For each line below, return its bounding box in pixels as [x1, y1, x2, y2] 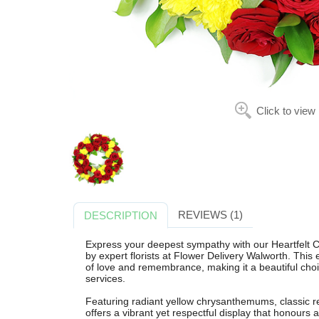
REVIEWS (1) [177, 208, 243, 221]
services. [85, 273, 125, 285]
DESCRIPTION [84, 209, 158, 221]
